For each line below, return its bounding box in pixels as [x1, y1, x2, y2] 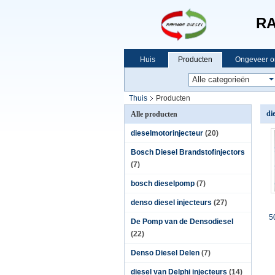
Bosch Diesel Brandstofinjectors [131, 148, 245, 157]
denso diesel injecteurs [131, 198, 212, 207]
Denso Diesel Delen [131, 249, 199, 257]
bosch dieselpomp [131, 179, 195, 188]
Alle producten [131, 110, 177, 118]
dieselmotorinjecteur [131, 129, 203, 137]
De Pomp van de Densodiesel [131, 217, 233, 226]
